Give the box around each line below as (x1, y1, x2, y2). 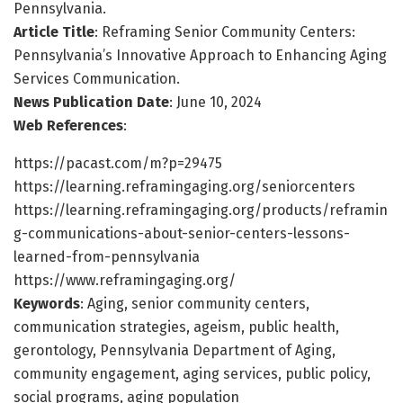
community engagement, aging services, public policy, (13, 364, 371, 382)
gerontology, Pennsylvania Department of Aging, (13, 341, 336, 359)
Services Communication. (13, 69, 180, 87)
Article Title (13, 22, 94, 40)
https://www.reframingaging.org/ (13, 271, 236, 289)
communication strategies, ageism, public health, (13, 318, 339, 336)
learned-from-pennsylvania (13, 247, 200, 265)
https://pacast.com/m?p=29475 (13, 154, 222, 172)
